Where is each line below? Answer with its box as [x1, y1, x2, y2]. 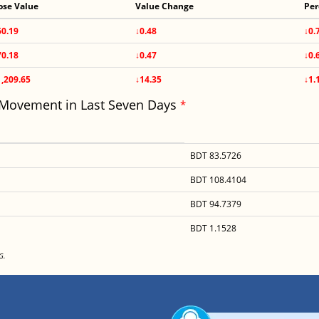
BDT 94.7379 [189, 198, 241, 210]
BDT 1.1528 [189, 222, 236, 234]
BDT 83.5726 [189, 150, 241, 162]
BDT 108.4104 [189, 174, 246, 186]
